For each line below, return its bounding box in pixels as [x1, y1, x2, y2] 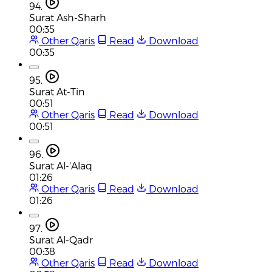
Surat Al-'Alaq [29, 159, 92, 171]
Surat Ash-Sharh [29, 11, 106, 23]
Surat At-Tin [29, 85, 85, 97]
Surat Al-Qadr [29, 233, 93, 245]
